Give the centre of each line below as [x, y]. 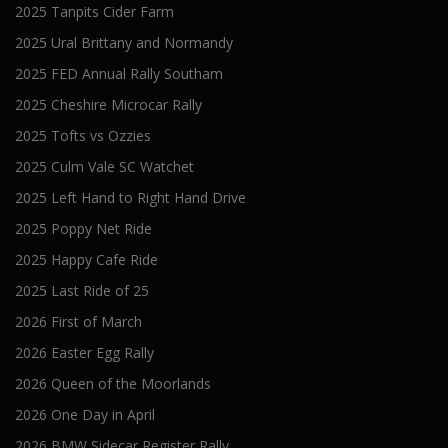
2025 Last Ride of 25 [82, 291]
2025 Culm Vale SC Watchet [104, 167]
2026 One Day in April [85, 415]
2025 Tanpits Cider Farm [94, 12]
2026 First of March [78, 322]
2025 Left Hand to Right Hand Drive [130, 198]
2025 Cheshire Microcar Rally [108, 105]
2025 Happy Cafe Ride [86, 260]
